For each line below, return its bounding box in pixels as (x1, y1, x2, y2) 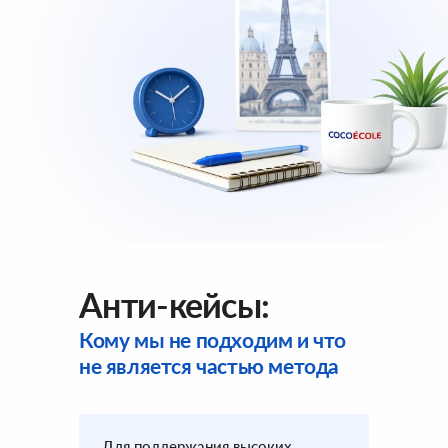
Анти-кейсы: (79, 284, 270, 325)
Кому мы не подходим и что (79, 327, 347, 352)
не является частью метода (79, 353, 340, 378)
